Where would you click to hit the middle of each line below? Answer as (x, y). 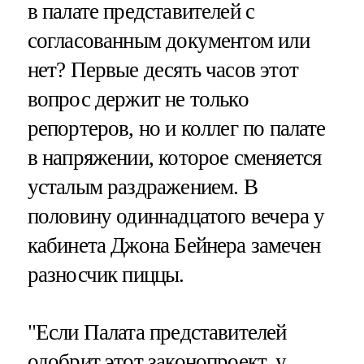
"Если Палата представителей (157, 332)
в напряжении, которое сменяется (174, 157)
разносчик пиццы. (106, 274)
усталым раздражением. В (142, 186)
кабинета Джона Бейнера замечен (174, 245)
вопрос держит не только (138, 99)
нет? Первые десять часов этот (162, 69)
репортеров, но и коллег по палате (176, 128)
